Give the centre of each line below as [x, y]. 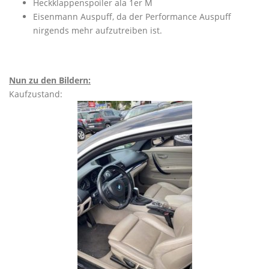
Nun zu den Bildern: [50, 80]
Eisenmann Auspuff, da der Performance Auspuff [132, 17]
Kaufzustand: [36, 94]
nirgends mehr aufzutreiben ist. [98, 30]
